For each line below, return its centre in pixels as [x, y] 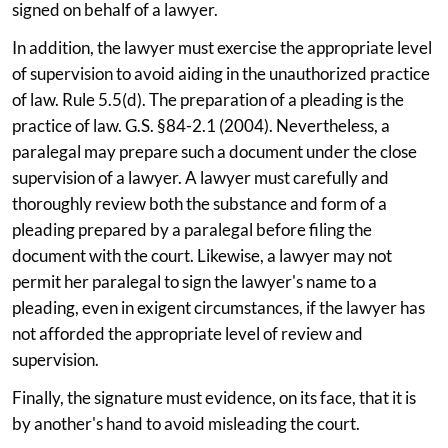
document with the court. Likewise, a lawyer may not [202, 255]
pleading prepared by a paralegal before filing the [192, 229]
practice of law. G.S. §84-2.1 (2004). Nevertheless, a [201, 125]
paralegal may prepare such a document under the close [214, 151]
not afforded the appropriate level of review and [187, 333]
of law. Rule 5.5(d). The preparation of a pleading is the [208, 99]
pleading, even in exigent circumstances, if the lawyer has [218, 307]
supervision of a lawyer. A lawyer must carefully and [200, 177]
